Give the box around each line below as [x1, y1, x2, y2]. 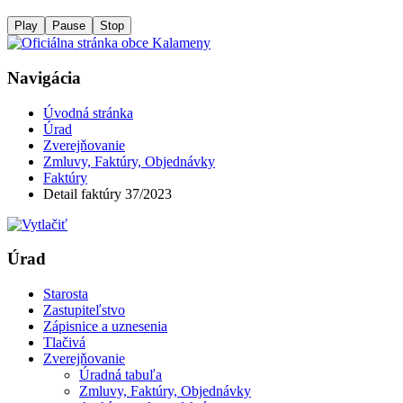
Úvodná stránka [43, 104, 133, 121]
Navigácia [7, 68, 81, 88]
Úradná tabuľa [79, 367, 162, 383]
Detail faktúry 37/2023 [43, 185, 172, 201]
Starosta [43, 286, 88, 302]
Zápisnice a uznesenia [43, 318, 167, 335]
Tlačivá [43, 335, 85, 351]
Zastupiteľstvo [43, 302, 125, 318]
